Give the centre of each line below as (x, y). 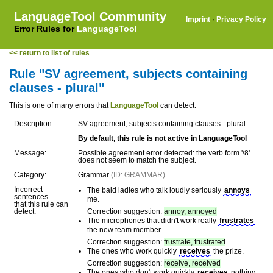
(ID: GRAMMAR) (138, 175)
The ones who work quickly (133, 251)
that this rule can (41, 204)
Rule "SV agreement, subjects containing (128, 74)
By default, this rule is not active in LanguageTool (162, 138)
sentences (31, 197)
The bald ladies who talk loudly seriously (155, 190)
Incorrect (28, 190)
